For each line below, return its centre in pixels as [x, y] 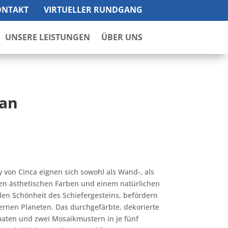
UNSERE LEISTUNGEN [48, 37]
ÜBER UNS [122, 37]
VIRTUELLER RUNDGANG [93, 10]
